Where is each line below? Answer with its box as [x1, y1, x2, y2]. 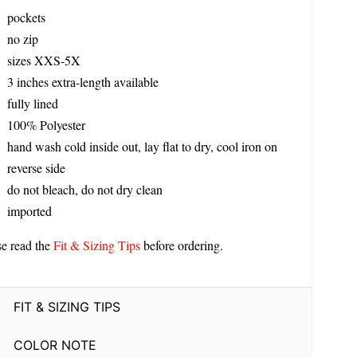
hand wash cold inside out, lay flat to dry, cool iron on [6, 138, 277, 155]
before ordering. [139, 237, 223, 254]
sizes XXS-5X [6, 52, 80, 69]
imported [6, 202, 52, 220]
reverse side [6, 159, 65, 177]
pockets [6, 9, 45, 26]
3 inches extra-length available [6, 73, 159, 91]
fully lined [6, 95, 58, 112]
